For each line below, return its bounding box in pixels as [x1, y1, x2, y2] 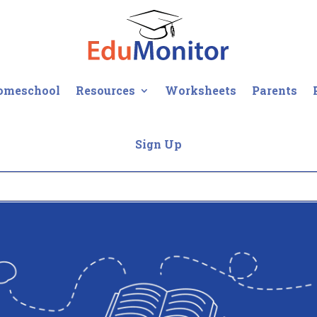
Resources [75, 83, 135, 98]
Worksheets [164, 83, 236, 98]
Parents [251, 83, 297, 98]
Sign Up [134, 137, 182, 151]
